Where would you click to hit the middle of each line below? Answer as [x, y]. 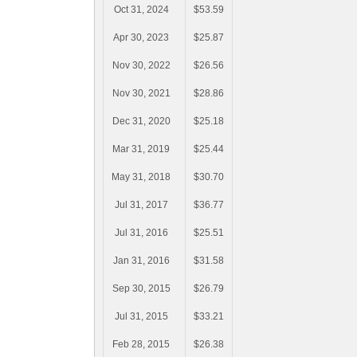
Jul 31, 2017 [141, 205]
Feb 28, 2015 [141, 345]
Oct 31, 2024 [141, 10]
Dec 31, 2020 [141, 122]
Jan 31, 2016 [141, 261]
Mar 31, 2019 [141, 149]
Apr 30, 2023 [141, 38]
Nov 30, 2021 [141, 94]
